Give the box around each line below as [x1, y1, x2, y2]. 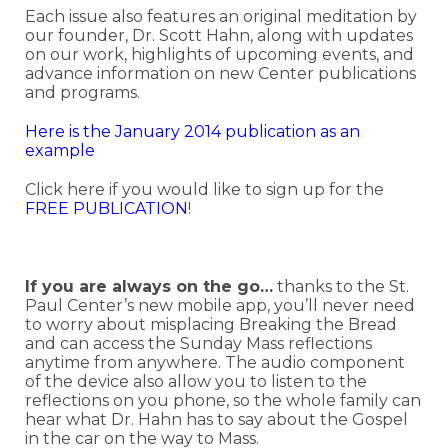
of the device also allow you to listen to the [25, 372, 367, 391]
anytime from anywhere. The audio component [25, 353, 405, 372]
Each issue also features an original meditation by [25, 7, 417, 26]
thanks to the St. [273, 277, 409, 296]
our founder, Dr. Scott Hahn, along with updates [25, 26, 413, 45]
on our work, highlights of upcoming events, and [25, 45, 414, 64]
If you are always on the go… [25, 277, 273, 296]
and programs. [25, 83, 140, 102]
